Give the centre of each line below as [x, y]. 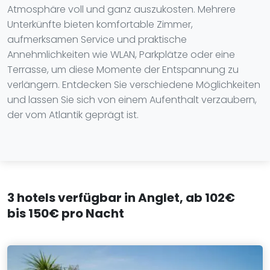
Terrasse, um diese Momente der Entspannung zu [123, 70]
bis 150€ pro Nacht [66, 213]
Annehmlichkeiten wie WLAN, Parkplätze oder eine [121, 55]
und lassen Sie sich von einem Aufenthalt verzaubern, [132, 100]
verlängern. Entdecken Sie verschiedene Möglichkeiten [134, 85]
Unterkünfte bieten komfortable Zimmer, [100, 24]
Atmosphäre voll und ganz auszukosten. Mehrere [121, 9]
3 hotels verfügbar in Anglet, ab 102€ [121, 198]
